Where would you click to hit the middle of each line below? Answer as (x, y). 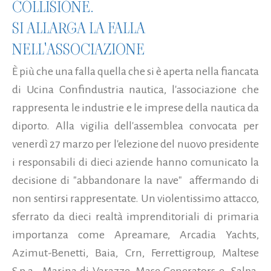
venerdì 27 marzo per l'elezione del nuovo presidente (135, 144)
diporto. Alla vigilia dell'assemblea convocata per (135, 126)
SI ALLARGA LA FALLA (79, 28)
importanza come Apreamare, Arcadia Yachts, (135, 234)
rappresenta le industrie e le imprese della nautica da (135, 107)
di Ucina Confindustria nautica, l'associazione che (135, 89)
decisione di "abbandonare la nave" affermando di (135, 180)
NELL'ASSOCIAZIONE (78, 49)
